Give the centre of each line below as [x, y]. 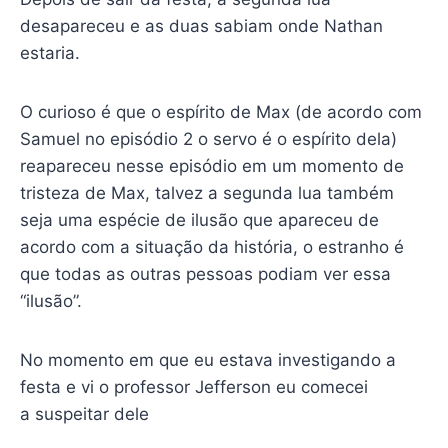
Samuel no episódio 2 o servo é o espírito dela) [208, 138]
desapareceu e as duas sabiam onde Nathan [201, 25]
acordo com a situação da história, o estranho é [211, 246]
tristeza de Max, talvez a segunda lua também [206, 192]
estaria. [49, 52]
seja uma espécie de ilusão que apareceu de [199, 219]
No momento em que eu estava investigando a [207, 359]
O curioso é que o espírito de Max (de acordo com [220, 111]
